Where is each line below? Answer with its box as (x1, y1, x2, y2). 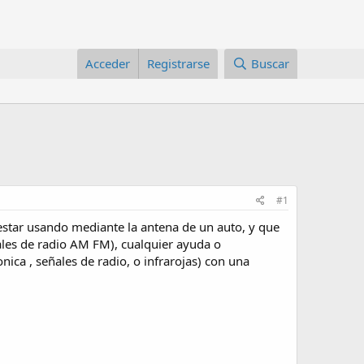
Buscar (251, 55, 289, 71)
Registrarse (147, 55, 210, 71)
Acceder (85, 55, 131, 71)
